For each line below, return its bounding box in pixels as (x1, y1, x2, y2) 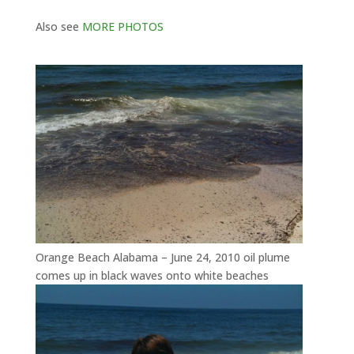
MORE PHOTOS (81, 19, 164, 34)
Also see (35, 19, 82, 34)
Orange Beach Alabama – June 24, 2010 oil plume (35, 249, 290, 265)
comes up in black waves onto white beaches (35, 267, 269, 283)
